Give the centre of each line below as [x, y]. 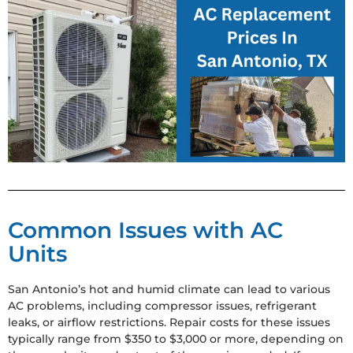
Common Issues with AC [145, 230]
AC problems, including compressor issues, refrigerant [162, 306]
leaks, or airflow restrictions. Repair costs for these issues [169, 323]
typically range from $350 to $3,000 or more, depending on [176, 339]
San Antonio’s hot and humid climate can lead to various [169, 290]
